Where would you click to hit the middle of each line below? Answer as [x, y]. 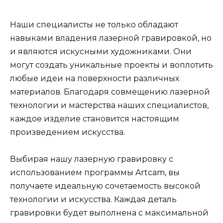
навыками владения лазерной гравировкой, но [111, 38]
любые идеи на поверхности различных [95, 78]
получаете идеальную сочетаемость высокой [105, 186]
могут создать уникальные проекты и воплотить [111, 65]
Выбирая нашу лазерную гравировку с [92, 159]
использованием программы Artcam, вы [95, 172]
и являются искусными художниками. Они [101, 51]
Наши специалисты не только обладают [94, 24]
